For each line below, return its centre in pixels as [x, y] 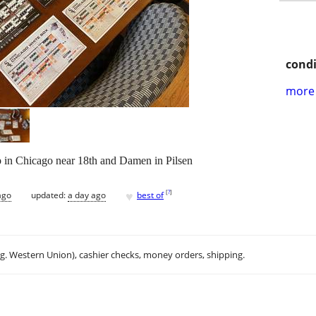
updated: [49, 195]
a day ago [87, 195]
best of [150, 195]
